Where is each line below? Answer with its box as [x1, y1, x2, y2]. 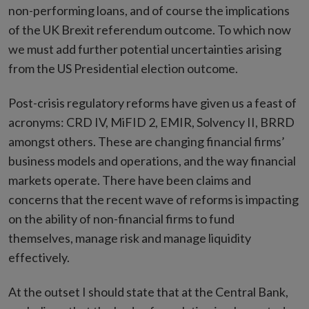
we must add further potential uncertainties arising [8, 41, 281, 57]
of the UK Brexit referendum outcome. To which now [8, 22, 291, 37]
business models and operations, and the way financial [8, 153, 296, 168]
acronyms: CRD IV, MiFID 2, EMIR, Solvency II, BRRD [8, 114, 295, 130]
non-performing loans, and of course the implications [8, 3, 290, 18]
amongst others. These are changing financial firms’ [8, 134, 285, 149]
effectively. [8, 250, 70, 265]
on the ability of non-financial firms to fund [8, 211, 235, 226]
